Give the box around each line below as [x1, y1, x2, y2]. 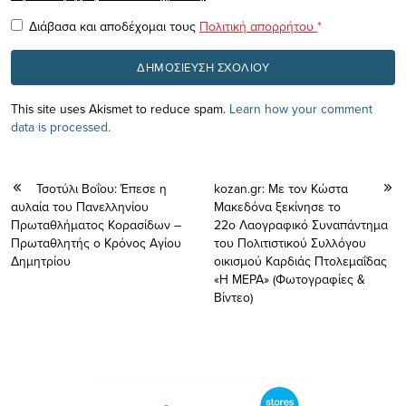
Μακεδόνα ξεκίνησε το [214, 197, 341, 216]
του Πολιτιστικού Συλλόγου [214, 233, 366, 252]
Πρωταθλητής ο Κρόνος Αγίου [11, 233, 181, 252]
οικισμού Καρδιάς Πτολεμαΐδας [214, 251, 387, 270]
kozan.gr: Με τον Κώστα [214, 179, 348, 198]
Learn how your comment [229, 99, 372, 118]
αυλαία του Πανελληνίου [11, 197, 149, 216]
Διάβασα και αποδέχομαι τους [29, 16, 199, 35]
